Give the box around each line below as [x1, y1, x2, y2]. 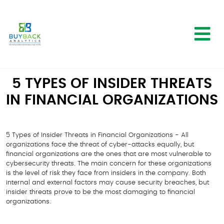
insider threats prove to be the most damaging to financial [6, 189, 195, 195]
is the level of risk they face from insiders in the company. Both [6, 170, 206, 176]
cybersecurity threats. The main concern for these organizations [6, 160, 211, 167]
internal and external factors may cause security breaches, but [6, 179, 209, 186]
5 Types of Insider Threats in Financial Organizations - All [6, 132, 188, 138]
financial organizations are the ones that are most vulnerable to [6, 151, 211, 157]
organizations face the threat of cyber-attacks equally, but [6, 141, 194, 148]
